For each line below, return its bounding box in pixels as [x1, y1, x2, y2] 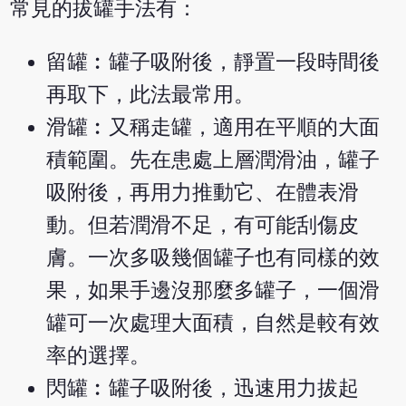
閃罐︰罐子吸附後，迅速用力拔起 [46, 377, 360, 401]
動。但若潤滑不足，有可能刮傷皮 [46, 214, 360, 237]
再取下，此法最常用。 [46, 83, 256, 107]
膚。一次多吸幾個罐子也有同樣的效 [46, 246, 381, 270]
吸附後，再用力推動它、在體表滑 [46, 181, 360, 205]
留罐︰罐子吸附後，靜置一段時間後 [46, 51, 381, 74]
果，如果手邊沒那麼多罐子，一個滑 [46, 279, 381, 303]
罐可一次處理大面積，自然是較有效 [46, 312, 381, 335]
